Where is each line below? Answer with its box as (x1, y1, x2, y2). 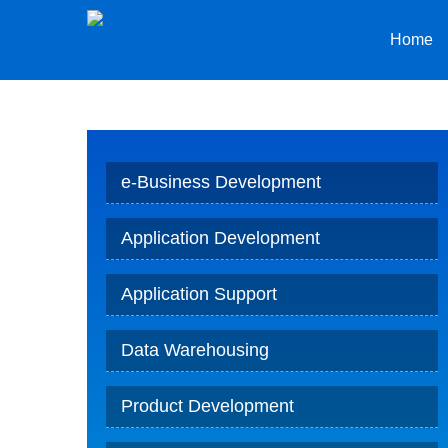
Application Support (120, 284, 277, 304)
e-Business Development (120, 172, 321, 192)
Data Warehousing (120, 340, 269, 360)
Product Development (120, 396, 294, 416)
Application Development (120, 228, 320, 248)
